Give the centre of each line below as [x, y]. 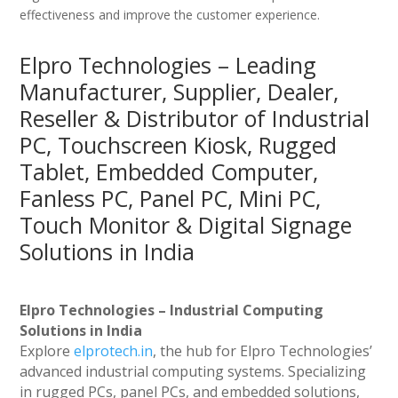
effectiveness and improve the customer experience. [170, 15]
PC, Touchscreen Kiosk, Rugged [179, 145]
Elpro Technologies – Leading [168, 65]
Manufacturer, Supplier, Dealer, [179, 92]
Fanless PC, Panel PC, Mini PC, [171, 199]
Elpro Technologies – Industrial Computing [172, 310]
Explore [47, 351]
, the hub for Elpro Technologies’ [263, 351]
